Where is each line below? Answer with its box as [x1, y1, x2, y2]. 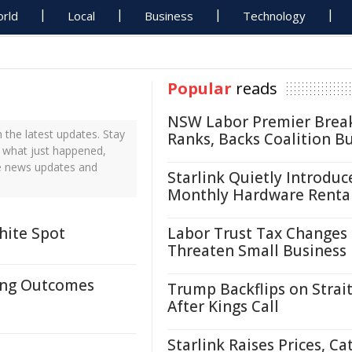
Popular [167, 78, 232, 99]
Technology [243, 8, 306, 24]
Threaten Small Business [167, 240, 346, 261]
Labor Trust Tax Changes [167, 223, 347, 244]
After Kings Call [167, 296, 279, 317]
